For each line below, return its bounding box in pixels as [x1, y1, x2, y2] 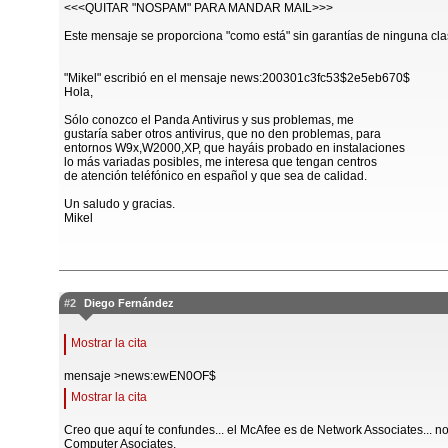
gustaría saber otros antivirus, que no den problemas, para [64, 127, 381, 141]
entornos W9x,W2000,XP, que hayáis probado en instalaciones [64, 141, 405, 155]
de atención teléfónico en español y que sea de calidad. [64, 169, 367, 183]
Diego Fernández [84, 297, 174, 309]
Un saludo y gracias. [64, 197, 175, 211]
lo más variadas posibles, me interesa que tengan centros [64, 155, 377, 169]
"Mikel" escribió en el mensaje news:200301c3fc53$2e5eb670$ [64, 71, 410, 85]
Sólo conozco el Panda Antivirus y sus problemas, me [64, 113, 354, 127]
